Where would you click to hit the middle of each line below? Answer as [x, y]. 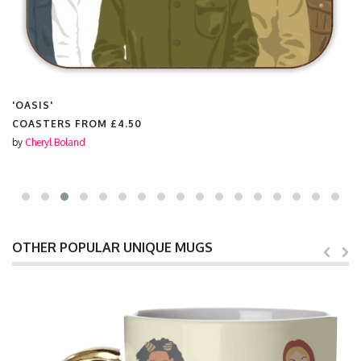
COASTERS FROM [61, 124]
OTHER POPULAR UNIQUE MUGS [112, 247]
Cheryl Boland [55, 142]
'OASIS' [33, 105]
